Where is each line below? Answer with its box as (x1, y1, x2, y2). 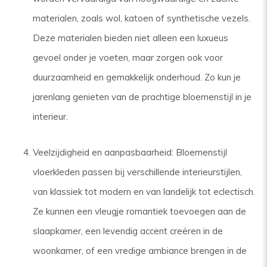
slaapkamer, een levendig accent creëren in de (33, 225, 223, 237)
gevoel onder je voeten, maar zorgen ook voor (33, 51, 223, 63)
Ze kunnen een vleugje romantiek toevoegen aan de (33, 205, 246, 217)
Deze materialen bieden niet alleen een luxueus (33, 32, 228, 44)
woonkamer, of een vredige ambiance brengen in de (33, 244, 247, 256)
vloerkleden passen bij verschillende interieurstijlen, (33, 166, 242, 178)
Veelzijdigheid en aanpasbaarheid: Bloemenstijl (33, 146, 227, 158)
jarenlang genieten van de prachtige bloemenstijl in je (33, 91, 252, 103)
